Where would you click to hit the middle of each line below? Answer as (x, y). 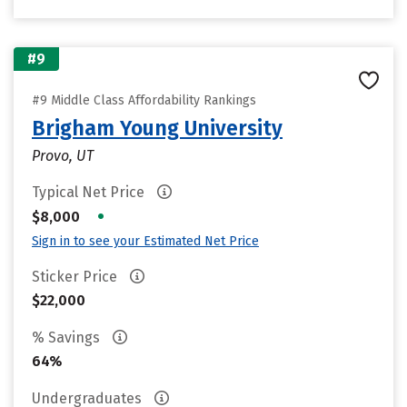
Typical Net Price (90, 192)
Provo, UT (63, 156)
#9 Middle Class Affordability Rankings (144, 100)
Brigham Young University (157, 128)
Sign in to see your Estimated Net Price (145, 241)
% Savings (68, 338)
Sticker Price (76, 277)
